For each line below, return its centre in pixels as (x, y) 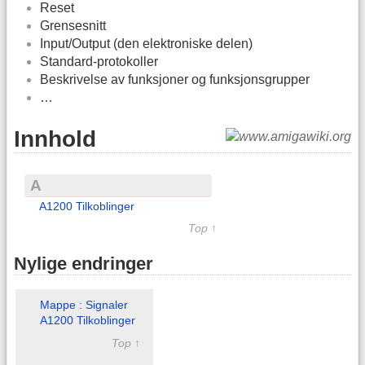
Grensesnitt (73, 26)
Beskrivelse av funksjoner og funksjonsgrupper (175, 80)
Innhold (55, 139)
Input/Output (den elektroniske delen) (146, 44)
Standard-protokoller (99, 62)
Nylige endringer (84, 263)
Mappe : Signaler (84, 305)
